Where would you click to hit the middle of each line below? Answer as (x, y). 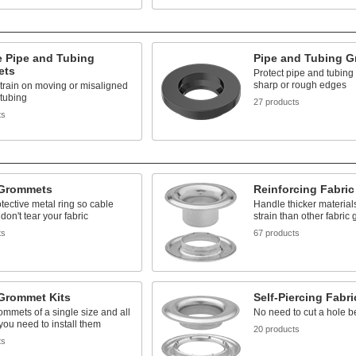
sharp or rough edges (300, 85)
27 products (276, 102)
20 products (276, 329)
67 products (276, 233)
